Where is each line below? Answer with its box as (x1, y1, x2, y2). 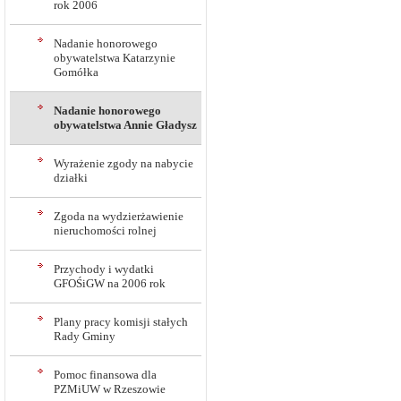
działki (54, 171, 88, 184)
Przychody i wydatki (54, 262, 154, 276)
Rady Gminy (54, 329, 115, 343)
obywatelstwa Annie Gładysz (54, 118, 197, 132)
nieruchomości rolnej (54, 224, 157, 237)
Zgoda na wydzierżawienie (54, 209, 183, 223)
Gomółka (54, 65, 98, 79)
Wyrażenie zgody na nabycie (54, 157, 193, 170)
